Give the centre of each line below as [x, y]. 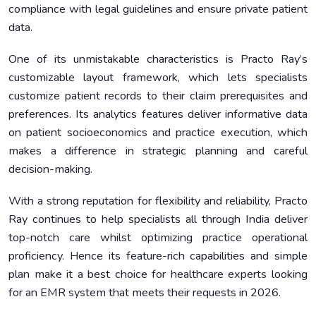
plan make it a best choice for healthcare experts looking [158, 275]
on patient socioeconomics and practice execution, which [158, 133]
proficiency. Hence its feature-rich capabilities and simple [158, 256]
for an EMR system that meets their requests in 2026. [145, 293]
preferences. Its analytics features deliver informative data [158, 115]
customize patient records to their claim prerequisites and [158, 96]
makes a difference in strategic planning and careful [158, 151]
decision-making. [50, 170]
